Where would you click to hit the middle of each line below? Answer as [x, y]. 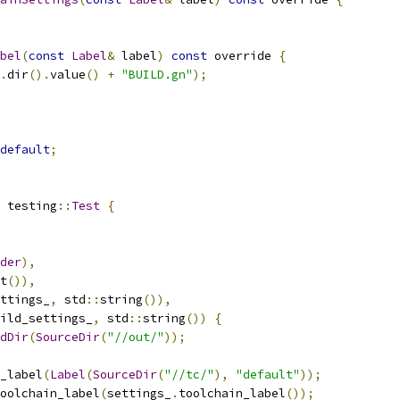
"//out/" [136, 337]
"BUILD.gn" [157, 75]
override [243, 56]
